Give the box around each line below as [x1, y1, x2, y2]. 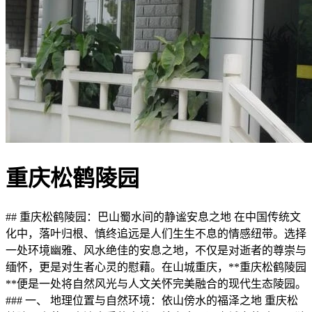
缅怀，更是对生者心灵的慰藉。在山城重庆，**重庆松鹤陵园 [6, 260, 306, 273]
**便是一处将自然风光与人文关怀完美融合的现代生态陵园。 [6, 277, 306, 290]
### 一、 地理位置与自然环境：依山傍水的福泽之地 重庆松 [6, 294, 298, 306]
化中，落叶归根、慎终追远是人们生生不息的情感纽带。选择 [6, 227, 306, 240]
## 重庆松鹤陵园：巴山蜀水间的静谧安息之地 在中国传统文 [6, 210, 301, 223]
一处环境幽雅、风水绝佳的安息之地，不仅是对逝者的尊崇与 [6, 244, 306, 256]
